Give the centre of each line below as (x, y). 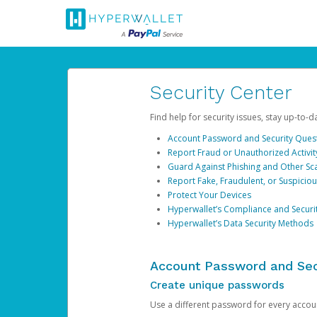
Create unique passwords (217, 285)
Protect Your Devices (209, 195)
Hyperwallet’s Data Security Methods (240, 223)
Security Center (221, 93)
